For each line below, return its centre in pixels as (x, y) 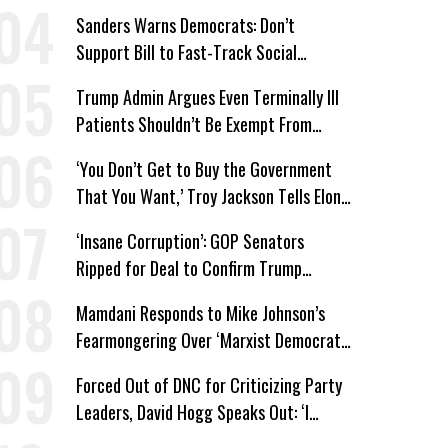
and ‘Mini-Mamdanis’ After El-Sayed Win (209, 367)
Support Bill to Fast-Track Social (186, 52)
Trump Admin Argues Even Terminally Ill (207, 97)
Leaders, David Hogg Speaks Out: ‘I (192, 412)
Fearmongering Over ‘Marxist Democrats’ (213, 340)
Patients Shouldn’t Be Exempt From (193, 124)
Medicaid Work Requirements (173, 151)
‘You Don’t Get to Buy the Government (203, 169)
